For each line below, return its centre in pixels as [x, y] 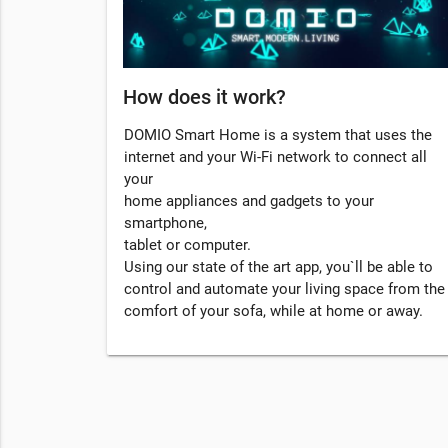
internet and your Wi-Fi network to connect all [275, 157]
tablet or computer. [187, 245]
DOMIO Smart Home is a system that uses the [278, 135]
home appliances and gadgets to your [249, 201]
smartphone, [165, 223]
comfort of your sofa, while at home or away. [273, 311]
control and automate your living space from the [284, 289]
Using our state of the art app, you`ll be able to [278, 267]
